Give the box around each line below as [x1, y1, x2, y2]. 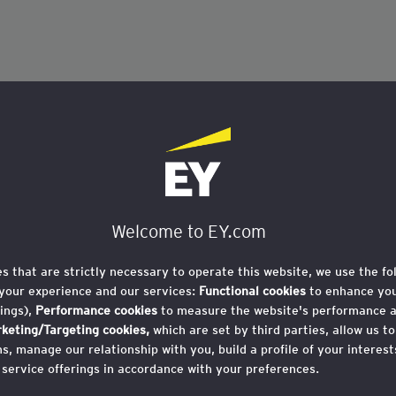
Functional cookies [199, 284, 306, 299]
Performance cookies [35, 303, 161, 318]
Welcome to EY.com [110, 221, 266, 243]
